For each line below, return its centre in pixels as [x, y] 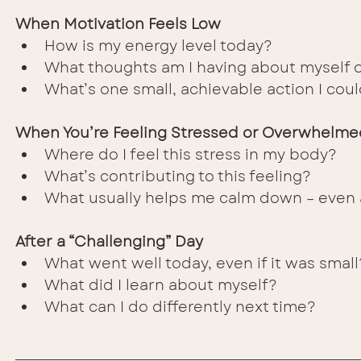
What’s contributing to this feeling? [178, 177]
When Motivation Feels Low [118, 25]
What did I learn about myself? [161, 286]
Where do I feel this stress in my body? [191, 155]
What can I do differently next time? [180, 307]
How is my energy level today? [158, 46]
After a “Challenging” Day [109, 242]
